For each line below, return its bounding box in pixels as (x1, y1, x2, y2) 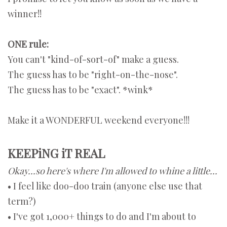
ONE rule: (8, 38, 49, 51)
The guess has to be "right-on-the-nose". (8, 68, 178, 81)
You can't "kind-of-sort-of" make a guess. (8, 53, 179, 66)
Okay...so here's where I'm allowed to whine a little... (8, 165, 217, 177)
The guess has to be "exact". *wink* (8, 84, 153, 96)
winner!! (8, 8, 42, 20)
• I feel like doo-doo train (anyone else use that (8, 180, 202, 193)
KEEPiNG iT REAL (8, 145, 105, 162)
